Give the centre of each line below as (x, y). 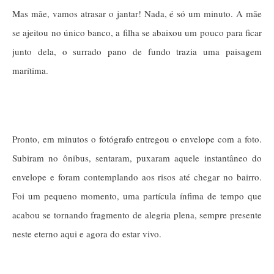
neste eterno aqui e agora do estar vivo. (87, 233)
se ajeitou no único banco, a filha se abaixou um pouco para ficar (137, 32)
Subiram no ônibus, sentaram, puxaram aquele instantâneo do (137, 157)
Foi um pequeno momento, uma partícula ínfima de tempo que (137, 195)
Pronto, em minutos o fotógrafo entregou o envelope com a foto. (137, 139)
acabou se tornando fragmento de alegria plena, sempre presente (137, 214)
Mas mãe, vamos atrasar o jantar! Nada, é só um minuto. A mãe (137, 13)
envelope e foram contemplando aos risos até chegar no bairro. (137, 176)
